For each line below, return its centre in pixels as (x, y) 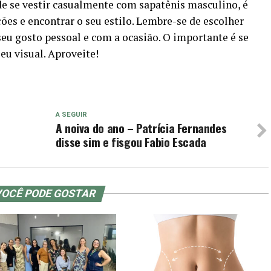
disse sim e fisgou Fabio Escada (131, 142)
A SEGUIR (71, 115)
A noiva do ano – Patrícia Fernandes (141, 128)
